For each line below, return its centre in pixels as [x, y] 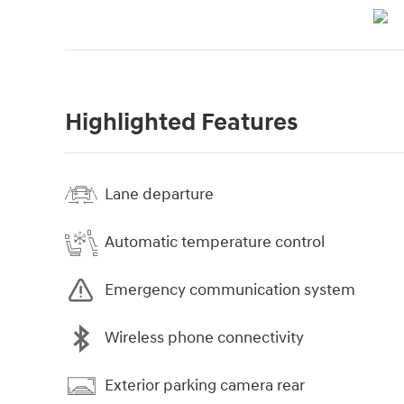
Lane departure [159, 195]
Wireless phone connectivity [204, 338]
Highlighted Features [181, 122]
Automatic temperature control [215, 243]
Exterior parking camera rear [205, 386]
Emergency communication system [230, 290]
